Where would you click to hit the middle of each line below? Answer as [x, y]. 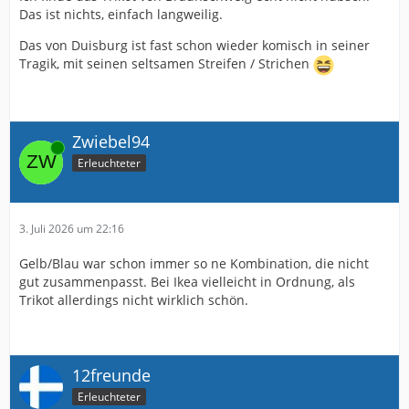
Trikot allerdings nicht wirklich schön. [134, 300]
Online [36, 147]
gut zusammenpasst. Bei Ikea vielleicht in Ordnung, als [187, 282]
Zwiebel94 [111, 142]
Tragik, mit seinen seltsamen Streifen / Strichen [166, 64]
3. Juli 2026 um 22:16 [72, 229]
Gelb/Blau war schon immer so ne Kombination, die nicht [194, 263]
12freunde [111, 375]
